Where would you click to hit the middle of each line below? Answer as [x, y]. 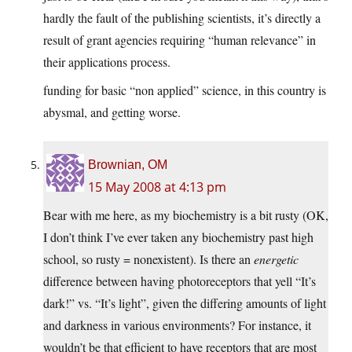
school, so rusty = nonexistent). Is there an [148, 259]
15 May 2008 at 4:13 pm [157, 187]
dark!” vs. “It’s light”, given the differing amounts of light [185, 303]
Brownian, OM [128, 165]
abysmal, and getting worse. [112, 112]
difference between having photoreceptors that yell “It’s [180, 281]
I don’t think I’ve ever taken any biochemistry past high [178, 237]
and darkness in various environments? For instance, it [177, 325]
